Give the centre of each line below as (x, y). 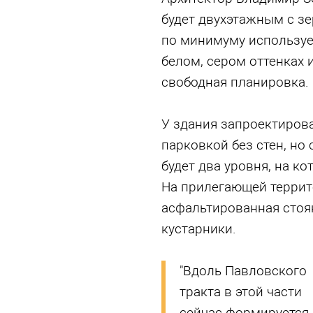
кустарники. (198, 229)
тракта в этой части (240, 292)
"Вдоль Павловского (243, 271)
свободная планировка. (235, 82)
